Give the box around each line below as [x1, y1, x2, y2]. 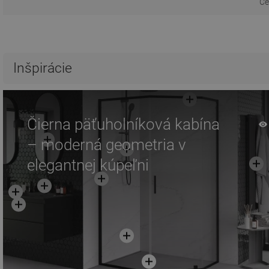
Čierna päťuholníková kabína [27, 115, 220, 134]
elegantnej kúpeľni [27, 156, 149, 175]
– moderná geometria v [27, 136, 186, 154]
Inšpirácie [13, 60, 72, 77]
